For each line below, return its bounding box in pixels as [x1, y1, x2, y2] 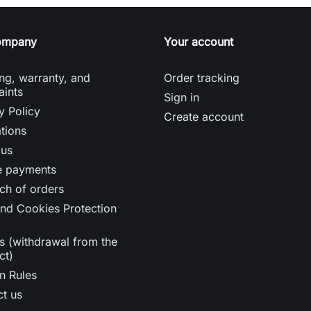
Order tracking [164, 70, 239, 85]
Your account [164, 34, 233, 49]
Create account [164, 109, 244, 124]
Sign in [164, 90, 199, 104]
